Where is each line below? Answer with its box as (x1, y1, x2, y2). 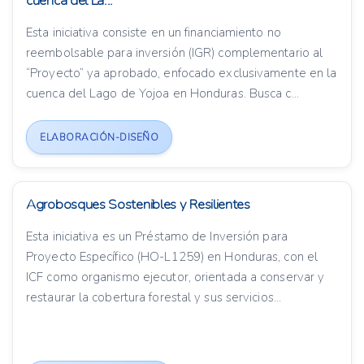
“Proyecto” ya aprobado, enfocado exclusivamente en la (26, 65, 337, 82)
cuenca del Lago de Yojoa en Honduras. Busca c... (26, 85, 299, 102)
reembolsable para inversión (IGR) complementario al (26, 45, 323, 62)
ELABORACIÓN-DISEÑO (40, 131, 158, 145)
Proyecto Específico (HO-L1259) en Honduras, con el (26, 249, 318, 266)
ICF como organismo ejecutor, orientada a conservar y (26, 269, 325, 286)
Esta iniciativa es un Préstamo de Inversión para (26, 228, 288, 245)
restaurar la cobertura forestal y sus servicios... (26, 289, 282, 306)
